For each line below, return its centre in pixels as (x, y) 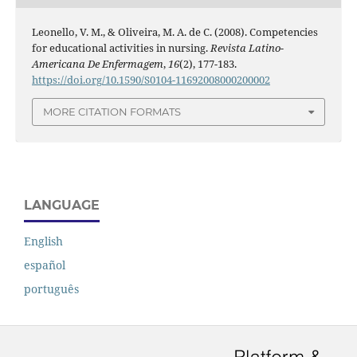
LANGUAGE (62, 205)
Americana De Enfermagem (97, 63)
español (45, 265)
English (43, 241)
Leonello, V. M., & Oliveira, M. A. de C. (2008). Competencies (175, 31)
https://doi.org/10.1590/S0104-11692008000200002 (151, 79)
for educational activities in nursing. (121, 47)
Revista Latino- (247, 47)
